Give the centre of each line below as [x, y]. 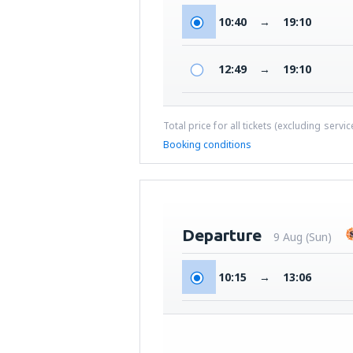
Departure [222, 235]
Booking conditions [207, 145]
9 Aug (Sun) [303, 237]
